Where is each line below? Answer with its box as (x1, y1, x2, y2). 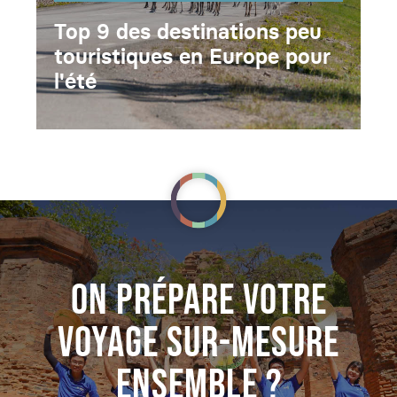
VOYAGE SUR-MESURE (58, 317, 339, 369)
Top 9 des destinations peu (54, 19, 322, 44)
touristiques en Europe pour (54, 43, 331, 69)
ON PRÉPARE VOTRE (70, 275, 327, 326)
